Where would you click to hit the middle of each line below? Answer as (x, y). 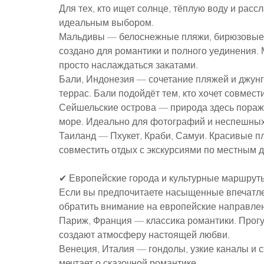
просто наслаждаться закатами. (128, 65)
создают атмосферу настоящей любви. (144, 234)
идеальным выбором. (106, 22)
